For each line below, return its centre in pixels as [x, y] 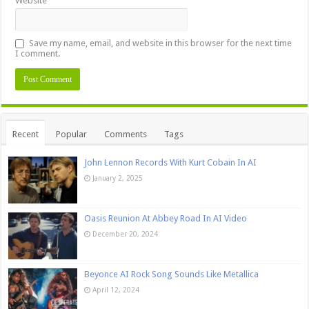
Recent [26, 134]
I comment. [38, 53]
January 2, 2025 [118, 178]
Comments [126, 134]
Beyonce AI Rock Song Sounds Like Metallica [172, 275]
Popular [72, 134]
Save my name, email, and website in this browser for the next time [161, 43]
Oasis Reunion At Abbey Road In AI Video [166, 218]
